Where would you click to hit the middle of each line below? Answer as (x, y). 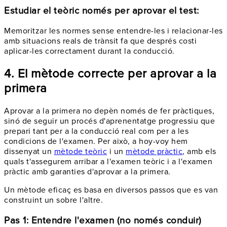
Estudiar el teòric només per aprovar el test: (102, 11)
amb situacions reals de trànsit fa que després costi (100, 41)
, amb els (199, 152)
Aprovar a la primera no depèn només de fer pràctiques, (109, 111)
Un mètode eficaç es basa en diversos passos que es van (111, 190)
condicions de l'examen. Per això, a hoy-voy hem (96, 142)
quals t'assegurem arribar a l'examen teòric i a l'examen (108, 162)
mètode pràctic (154, 152)
